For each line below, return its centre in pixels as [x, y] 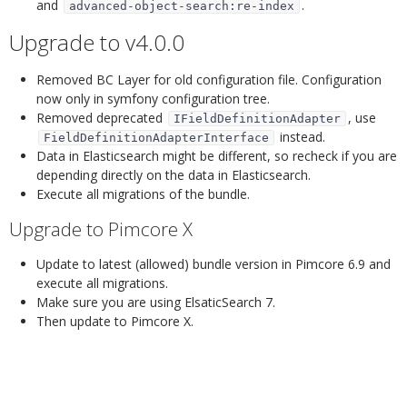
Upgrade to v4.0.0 [97, 42]
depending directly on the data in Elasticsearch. [174, 174]
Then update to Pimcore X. [115, 321]
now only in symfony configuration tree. [153, 98]
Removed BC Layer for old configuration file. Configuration [209, 79]
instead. [301, 136]
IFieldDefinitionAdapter [257, 118]
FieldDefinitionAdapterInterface [156, 137]
